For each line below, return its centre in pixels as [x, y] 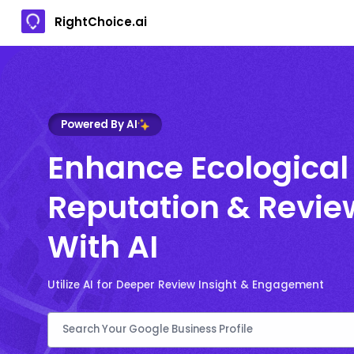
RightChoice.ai [101, 21]
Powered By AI [99, 124]
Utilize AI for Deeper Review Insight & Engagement [186, 284]
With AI [103, 247]
